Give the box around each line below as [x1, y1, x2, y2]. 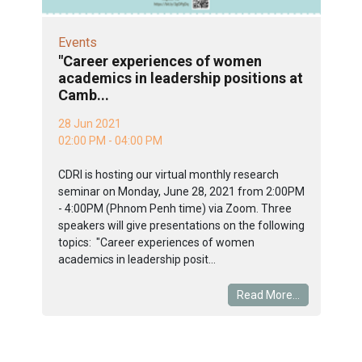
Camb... [57, 86, 109, 103]
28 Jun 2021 [57, 116, 121, 130]
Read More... [236, 288, 300, 301]
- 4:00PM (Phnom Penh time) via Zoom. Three [57, 201, 292, 215]
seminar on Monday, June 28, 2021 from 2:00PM [57, 184, 305, 198]
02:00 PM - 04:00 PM [57, 133, 162, 147]
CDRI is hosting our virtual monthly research [57, 167, 279, 181]
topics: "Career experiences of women [57, 235, 255, 249]
